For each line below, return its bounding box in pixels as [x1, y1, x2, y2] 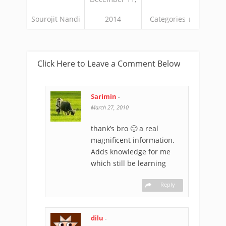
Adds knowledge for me [91, 147, 171, 156]
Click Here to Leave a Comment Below [37, 58, 180, 69]
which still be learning [91, 158, 166, 168]
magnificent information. [91, 135, 175, 145]
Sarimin [91, 92, 118, 101]
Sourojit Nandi [31, 14, 80, 24]
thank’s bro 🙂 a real [91, 124, 158, 133]
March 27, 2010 [91, 103, 129, 111]
